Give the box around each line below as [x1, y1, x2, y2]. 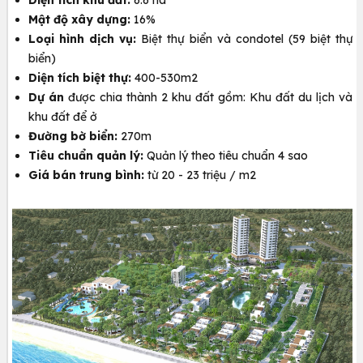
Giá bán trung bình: [28, 167, 147, 182]
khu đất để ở [28, 109, 97, 124]
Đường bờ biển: [28, 128, 117, 143]
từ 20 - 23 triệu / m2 [147, 167, 256, 182]
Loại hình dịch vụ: [28, 31, 137, 46]
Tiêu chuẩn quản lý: [28, 147, 143, 163]
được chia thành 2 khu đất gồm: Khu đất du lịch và [64, 89, 352, 105]
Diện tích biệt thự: [28, 70, 131, 85]
